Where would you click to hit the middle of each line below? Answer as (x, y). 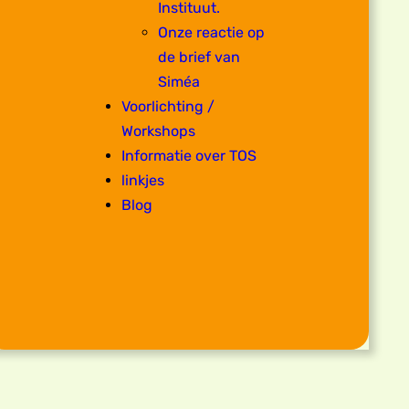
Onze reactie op (212, 32)
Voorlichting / (168, 106)
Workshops (159, 131)
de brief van (199, 57)
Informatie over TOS (189, 155)
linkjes (143, 180)
